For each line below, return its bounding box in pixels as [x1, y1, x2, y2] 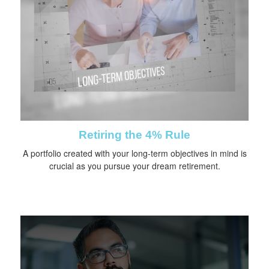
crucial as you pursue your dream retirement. [49, 159, 220, 172]
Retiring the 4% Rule [79, 128, 190, 141]
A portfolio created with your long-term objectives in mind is [22, 147, 247, 159]
